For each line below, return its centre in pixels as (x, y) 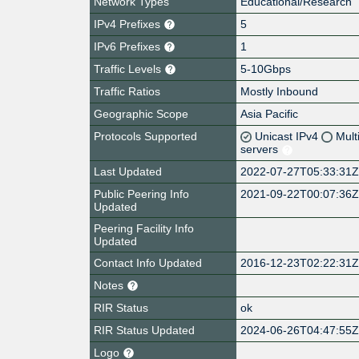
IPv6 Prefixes (129, 46)
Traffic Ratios (127, 91)
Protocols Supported (145, 136)
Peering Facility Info (144, 228)
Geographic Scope (141, 113)
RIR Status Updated (144, 330)
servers (261, 149)
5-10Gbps (266, 69)
